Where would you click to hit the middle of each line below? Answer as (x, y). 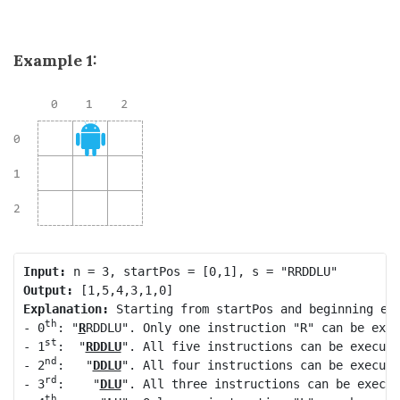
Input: (44, 271)
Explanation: (66, 308)
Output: (48, 290)
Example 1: (55, 60)
